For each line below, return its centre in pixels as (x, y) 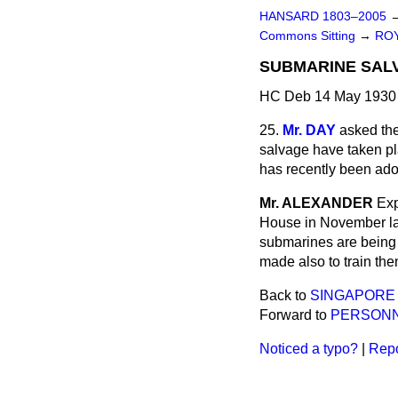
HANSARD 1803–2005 (323, 16)
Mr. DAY (309, 130)
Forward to (295, 315)
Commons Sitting (309, 36)
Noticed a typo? (309, 349)
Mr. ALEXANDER (316, 203)
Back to (285, 295)
